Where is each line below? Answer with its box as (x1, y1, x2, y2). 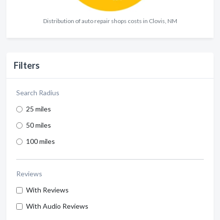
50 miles (26, 121, 51, 130)
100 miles (26, 137, 55, 146)
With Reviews (26, 186, 69, 194)
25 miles (26, 105, 51, 113)
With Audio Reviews (26, 202, 88, 211)
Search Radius (16, 88, 59, 97)
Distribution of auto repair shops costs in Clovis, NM (43, 17, 177, 25)
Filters (14, 60, 40, 71)
